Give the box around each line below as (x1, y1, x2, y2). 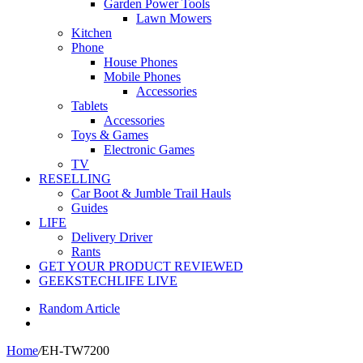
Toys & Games (71, 128, 148, 142)
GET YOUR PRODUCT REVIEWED (39, 259, 243, 273)
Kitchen (71, 26, 112, 40)
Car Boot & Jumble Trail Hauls (71, 186, 231, 200)
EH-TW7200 (41, 344, 109, 357)
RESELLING (39, 172, 111, 186)
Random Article (39, 301, 120, 315)
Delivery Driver (71, 230, 152, 244)
